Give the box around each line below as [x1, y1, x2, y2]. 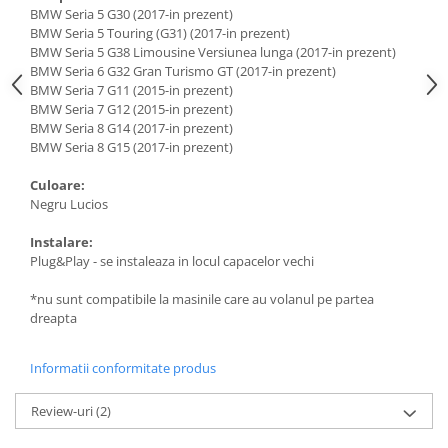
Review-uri [31, 401, 96, 420]
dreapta [30, 308, 77, 327]
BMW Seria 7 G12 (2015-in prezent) [30, 99, 233, 118]
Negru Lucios [30, 194, 108, 213]
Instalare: [30, 232, 93, 251]
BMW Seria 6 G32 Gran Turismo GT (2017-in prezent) [30, 61, 336, 80]
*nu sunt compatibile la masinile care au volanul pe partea [30, 289, 374, 308]
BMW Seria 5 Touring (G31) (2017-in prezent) [30, 23, 290, 42]
